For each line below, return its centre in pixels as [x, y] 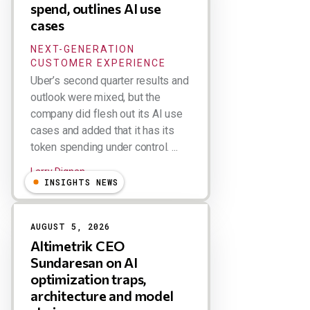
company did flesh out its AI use [107, 113]
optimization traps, [89, 279]
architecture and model [102, 295]
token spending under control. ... [104, 147]
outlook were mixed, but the [95, 97]
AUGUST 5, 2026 [70, 226]
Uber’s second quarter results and [110, 80]
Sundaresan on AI [84, 262]
